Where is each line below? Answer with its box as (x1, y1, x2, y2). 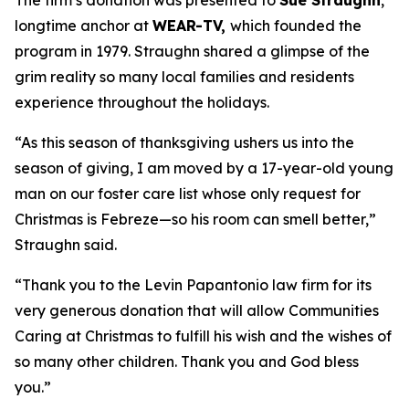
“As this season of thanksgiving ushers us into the (15, 133, 354, 152)
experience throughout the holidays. (15, 93, 269, 112)
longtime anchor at (15, 16, 152, 36)
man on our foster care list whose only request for (15, 184, 361, 204)
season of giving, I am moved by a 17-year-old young (15, 159, 393, 178)
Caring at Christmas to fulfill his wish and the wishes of (15, 327, 392, 346)
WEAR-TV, (152, 16, 230, 36)
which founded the (230, 16, 362, 36)
